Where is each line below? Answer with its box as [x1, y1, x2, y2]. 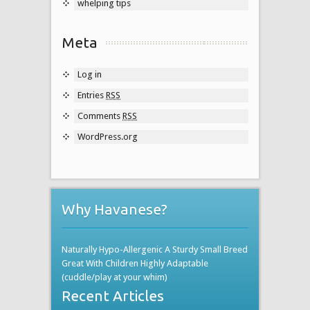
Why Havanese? [62, 200, 167, 217]
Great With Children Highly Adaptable [62, 257, 208, 268]
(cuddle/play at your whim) [62, 271, 167, 282]
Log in [77, 69, 102, 80]
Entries [77, 89, 106, 100]
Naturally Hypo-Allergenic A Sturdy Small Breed [62, 244, 248, 255]
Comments [77, 110, 122, 121]
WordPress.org [77, 131, 138, 142]
